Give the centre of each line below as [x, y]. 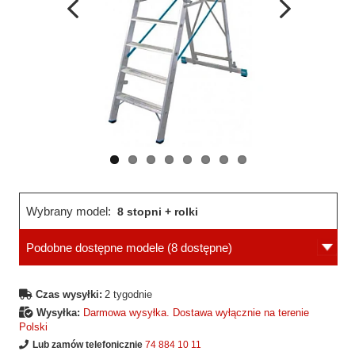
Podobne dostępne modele [95, 248]
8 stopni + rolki [158, 212]
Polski [33, 327]
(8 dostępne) [198, 248]
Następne [296, 42]
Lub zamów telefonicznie [88, 345]
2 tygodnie [128, 295]
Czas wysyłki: [69, 295]
